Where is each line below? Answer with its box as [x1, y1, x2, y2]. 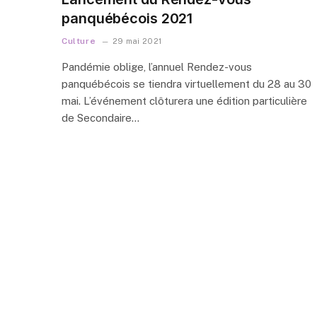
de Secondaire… [62, 111, 139, 124]
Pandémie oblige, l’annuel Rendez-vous [62, 60, 252, 73]
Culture [62, 35, 96, 46]
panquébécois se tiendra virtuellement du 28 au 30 [62, 77, 311, 90]
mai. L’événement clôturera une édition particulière [62, 94, 307, 107]
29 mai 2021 [112, 36, 162, 45]
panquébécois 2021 [62, 9, 193, 27]
